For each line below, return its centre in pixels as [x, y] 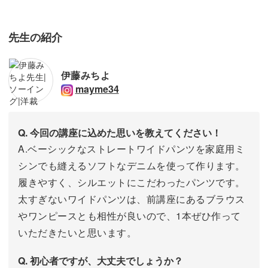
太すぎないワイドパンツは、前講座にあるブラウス [132, 199]
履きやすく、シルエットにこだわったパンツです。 [132, 182]
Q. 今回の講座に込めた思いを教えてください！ [120, 132]
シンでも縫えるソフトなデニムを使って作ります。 [132, 165]
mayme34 [97, 89]
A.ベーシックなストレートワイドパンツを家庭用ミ [131, 148]
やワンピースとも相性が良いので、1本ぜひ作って [130, 215]
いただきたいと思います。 [77, 232]
